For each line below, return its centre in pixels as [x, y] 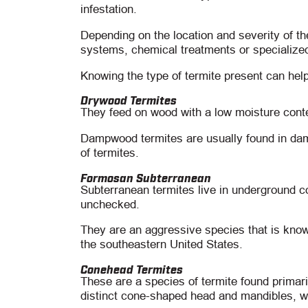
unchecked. [110, 204]
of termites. [110, 153]
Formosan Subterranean [146, 177]
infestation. [109, 10]
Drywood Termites [129, 100]
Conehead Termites [132, 269]
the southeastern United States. [162, 245]
